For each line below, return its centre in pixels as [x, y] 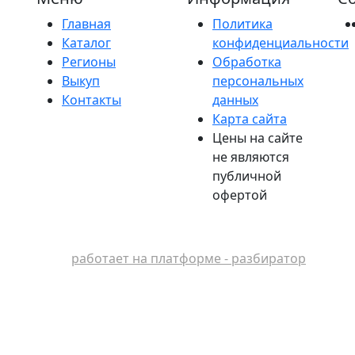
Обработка [247, 61]
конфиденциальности [281, 42]
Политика [242, 23]
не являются [251, 157]
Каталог [86, 42]
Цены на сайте [258, 137]
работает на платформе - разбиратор [189, 258]
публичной [247, 176]
